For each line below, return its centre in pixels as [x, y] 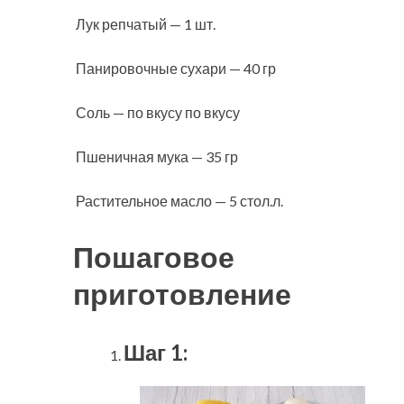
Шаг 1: [156, 352]
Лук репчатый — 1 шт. [144, 24]
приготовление [182, 294]
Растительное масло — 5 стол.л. [178, 201]
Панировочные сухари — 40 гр [174, 69]
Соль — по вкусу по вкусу [156, 113]
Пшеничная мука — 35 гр [156, 157]
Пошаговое [154, 257]
